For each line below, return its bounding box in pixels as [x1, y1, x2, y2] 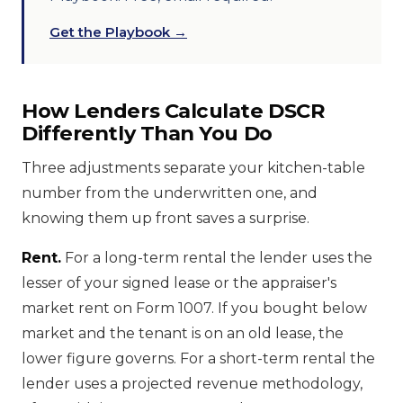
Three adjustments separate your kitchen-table [22, 158, 365, 176]
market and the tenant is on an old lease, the [22, 324, 344, 342]
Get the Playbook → [49, 22, 187, 40]
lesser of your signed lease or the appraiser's [22, 273, 336, 291]
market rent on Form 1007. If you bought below [22, 299, 367, 317]
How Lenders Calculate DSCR [22, 97, 326, 123]
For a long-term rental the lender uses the [61, 248, 372, 266]
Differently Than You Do [22, 120, 273, 146]
